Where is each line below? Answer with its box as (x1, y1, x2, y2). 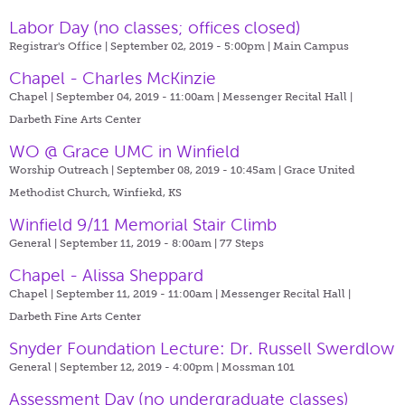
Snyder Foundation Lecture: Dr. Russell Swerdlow (9, 338, 394, 358)
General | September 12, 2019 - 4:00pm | (9, 360, 221, 373)
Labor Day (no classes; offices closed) (9, 17, 301, 37)
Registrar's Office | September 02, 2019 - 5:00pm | (9, 39, 273, 52)
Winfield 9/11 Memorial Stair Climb (9, 214, 277, 234)
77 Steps (220, 236, 264, 250)
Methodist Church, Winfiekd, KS (9, 185, 182, 199)
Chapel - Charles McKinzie (9, 68, 216, 88)
